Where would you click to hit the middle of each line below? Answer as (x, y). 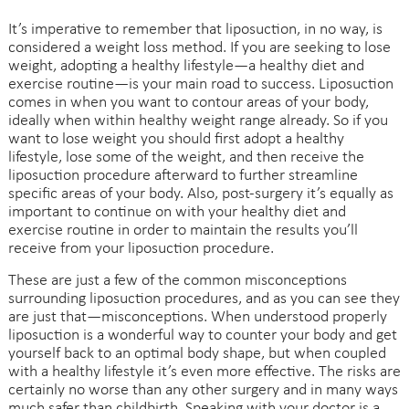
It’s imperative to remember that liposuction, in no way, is (195, 29)
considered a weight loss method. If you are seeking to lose (199, 47)
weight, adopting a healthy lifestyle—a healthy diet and (186, 66)
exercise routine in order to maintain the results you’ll (183, 230)
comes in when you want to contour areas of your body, (188, 102)
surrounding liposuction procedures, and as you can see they (204, 299)
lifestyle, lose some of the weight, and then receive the (186, 157)
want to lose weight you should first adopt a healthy (176, 139)
